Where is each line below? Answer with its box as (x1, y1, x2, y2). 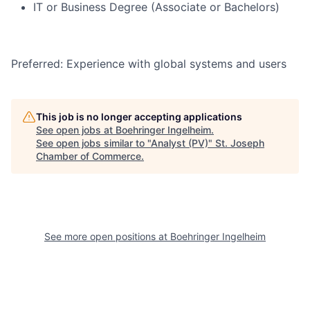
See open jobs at (36, 124, 116, 136)
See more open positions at (44, 230, 170, 243)
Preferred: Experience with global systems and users (11, 57, 286, 71)
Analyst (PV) (151, 137, 208, 149)
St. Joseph (215, 137, 264, 149)
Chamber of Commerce (36, 150, 141, 163)
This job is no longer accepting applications (36, 111, 242, 123)
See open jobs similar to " (36, 137, 151, 149)
